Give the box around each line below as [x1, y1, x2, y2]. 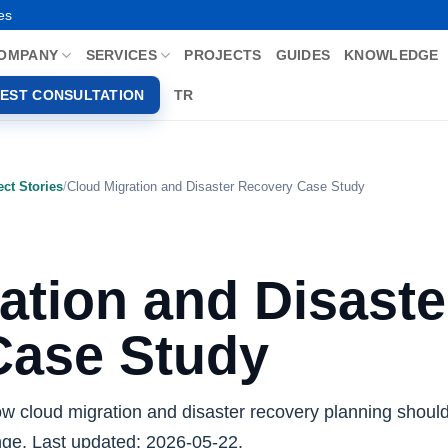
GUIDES [275, 47, 331, 63]
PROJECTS [184, 47, 262, 63]
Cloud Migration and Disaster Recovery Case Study [67, 179, 365, 194]
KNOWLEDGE [344, 47, 439, 63]
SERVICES [85, 47, 157, 63]
